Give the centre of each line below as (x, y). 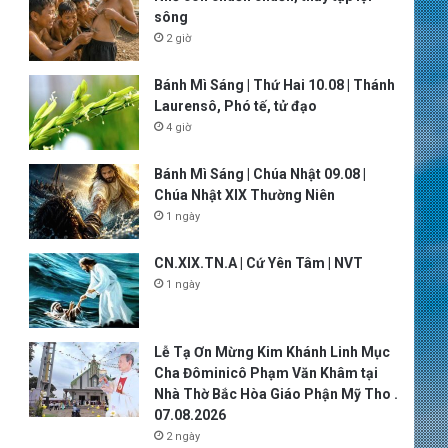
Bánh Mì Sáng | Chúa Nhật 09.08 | (259, 174)
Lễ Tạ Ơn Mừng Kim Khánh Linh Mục (271, 352)
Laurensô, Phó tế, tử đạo (235, 106)
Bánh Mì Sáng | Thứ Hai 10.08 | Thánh (274, 85)
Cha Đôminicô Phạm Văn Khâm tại (265, 373)
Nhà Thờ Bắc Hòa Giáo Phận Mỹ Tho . (275, 394)
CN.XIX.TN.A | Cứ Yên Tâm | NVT (258, 263)
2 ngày (182, 436)
